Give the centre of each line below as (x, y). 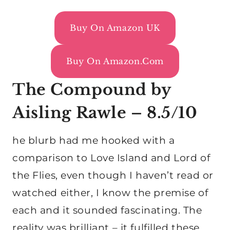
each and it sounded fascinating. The (107, 210)
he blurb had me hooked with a (94, 141)
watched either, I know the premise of (110, 193)
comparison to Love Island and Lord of (111, 158)
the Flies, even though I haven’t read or (113, 176)
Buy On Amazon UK (115, 28)
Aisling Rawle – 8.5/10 (105, 113)
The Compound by (92, 90)
